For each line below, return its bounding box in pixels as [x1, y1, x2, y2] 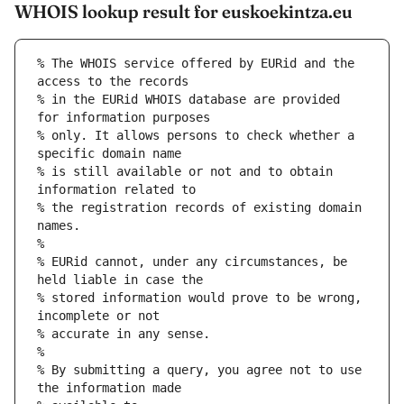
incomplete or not [37, 308, 160, 324]
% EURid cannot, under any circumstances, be [37, 254, 347, 270]
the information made [37, 381, 181, 396]
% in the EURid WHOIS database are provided [37, 92, 340, 107]
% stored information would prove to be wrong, [37, 290, 362, 306]
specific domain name [37, 146, 181, 161]
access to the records [37, 74, 188, 89]
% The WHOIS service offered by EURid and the [37, 56, 354, 71]
